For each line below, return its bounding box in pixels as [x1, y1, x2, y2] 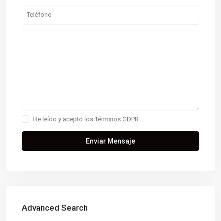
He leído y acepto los [33, 115, 95, 123]
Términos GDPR [95, 115, 139, 123]
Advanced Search [22, 202, 88, 213]
